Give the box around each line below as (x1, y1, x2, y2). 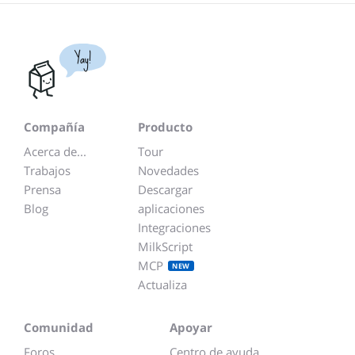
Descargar (138, 181, 193, 197)
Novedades (138, 162, 199, 178)
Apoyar (170, 319, 212, 335)
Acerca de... (24, 143, 86, 159)
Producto (138, 118, 193, 135)
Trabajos (24, 162, 71, 178)
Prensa (24, 181, 61, 197)
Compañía (24, 118, 85, 135)
